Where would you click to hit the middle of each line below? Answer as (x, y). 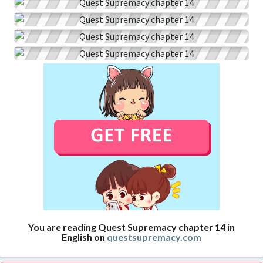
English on (84, 237)
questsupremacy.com (154, 237)
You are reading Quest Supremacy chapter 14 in (131, 227)
